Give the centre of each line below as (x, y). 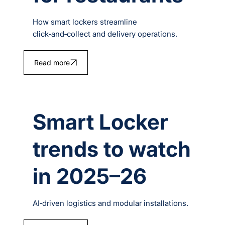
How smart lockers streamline (85, 22)
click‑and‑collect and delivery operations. (105, 34)
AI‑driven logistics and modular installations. (111, 203)
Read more (52, 63)
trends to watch (112, 149)
